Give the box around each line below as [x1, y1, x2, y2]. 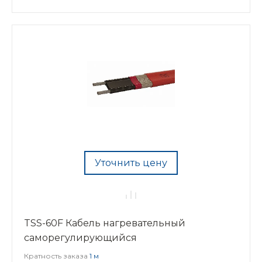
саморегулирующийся [24, 232, 137, 243]
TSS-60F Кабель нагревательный [24, 218, 185, 229]
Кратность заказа [24, 251, 89, 260]
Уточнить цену [95, 157, 167, 168]
